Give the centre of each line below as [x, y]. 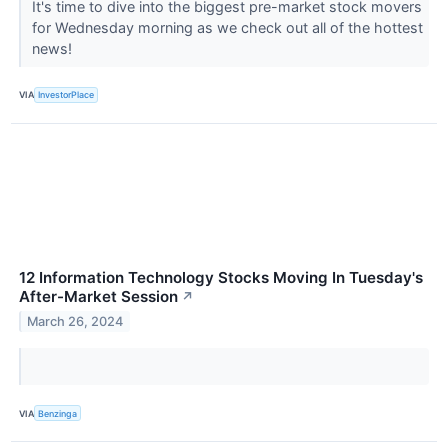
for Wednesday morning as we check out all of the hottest [227, 27]
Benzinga [58, 413]
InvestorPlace [66, 95]
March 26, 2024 [75, 321]
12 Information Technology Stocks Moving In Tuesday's [221, 277]
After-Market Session [98, 296]
